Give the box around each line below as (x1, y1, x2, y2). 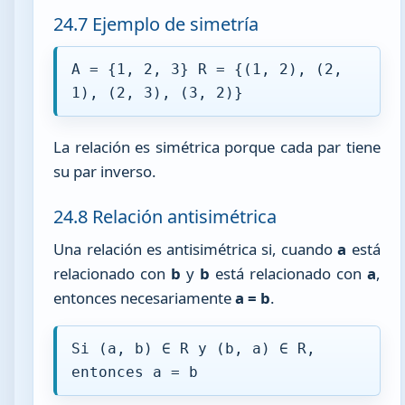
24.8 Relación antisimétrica (53, 204, 278, 230)
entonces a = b (71, 363, 199, 381)
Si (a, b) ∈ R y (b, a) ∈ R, (71, 339, 316, 357)
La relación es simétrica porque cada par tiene (53, 136, 381, 157)
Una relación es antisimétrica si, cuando (53, 238, 338, 259)
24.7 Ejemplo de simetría (53, 11, 259, 36)
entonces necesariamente (53, 287, 236, 308)
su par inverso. (53, 160, 157, 182)
